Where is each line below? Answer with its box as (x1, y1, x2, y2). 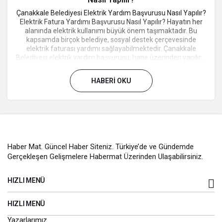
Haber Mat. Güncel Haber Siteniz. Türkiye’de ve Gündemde (7, 142, 194, 151)
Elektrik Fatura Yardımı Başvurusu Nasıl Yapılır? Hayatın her (19, 18, 203, 26)
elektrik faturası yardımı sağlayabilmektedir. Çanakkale (26, 45, 196, 53)
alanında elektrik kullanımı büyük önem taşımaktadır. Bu (25, 27, 197, 35)
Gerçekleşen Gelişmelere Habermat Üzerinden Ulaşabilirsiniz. (7, 152, 203, 161)
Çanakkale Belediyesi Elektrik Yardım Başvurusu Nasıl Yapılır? (16, 9, 206, 17)
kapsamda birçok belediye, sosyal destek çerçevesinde (26, 36, 196, 44)
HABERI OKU (91, 77, 131, 85)
